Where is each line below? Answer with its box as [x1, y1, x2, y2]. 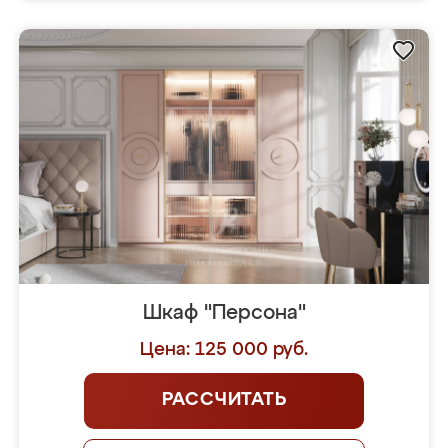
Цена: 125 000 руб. [140, 341, 308, 359]
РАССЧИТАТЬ [161, 391, 287, 409]
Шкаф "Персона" [142, 303, 306, 323]
